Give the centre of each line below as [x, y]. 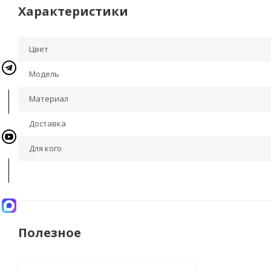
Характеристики [73, 11]
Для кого [45, 148]
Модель [44, 74]
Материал [49, 99]
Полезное [50, 233]
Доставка [47, 123]
